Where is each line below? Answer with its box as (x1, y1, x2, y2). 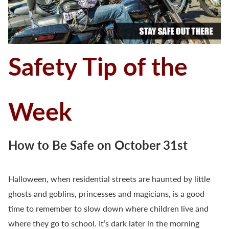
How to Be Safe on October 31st (8, 138, 188, 153)
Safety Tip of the (8, 52, 188, 81)
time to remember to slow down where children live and (8, 203, 209, 214)
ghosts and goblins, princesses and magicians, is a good (8, 189, 204, 199)
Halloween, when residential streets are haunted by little (8, 174, 210, 184)
